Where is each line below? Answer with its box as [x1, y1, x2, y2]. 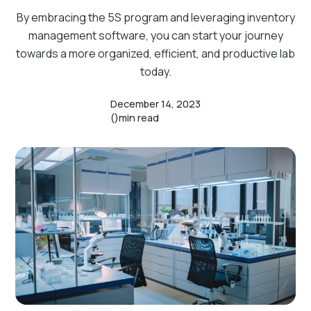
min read [119, 111, 159, 124]
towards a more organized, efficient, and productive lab [16, 46, 295, 61]
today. [140, 64, 171, 79]
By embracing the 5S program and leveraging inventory [16, 10, 295, 25]
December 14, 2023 [110, 97, 201, 110]
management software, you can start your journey [28, 28, 283, 43]
